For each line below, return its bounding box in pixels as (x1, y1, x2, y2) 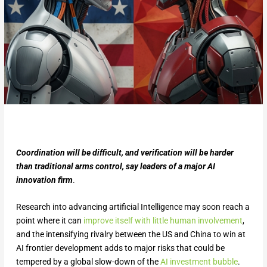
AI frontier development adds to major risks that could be (15, 243, 225, 253)
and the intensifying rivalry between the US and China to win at (15, 229, 246, 240)
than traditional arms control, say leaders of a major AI (15, 162, 215, 172)
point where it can (15, 216, 83, 226)
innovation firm (15, 175, 73, 185)
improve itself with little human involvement (83, 216, 243, 226)
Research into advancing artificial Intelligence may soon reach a (15, 202, 250, 212)
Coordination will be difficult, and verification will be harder (15, 148, 234, 158)
